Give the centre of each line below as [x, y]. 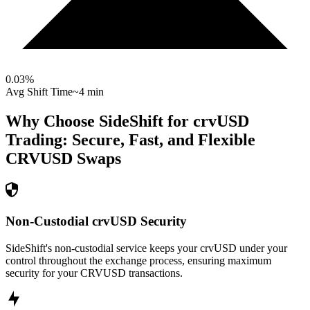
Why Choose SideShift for [99, 121]
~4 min [88, 92]
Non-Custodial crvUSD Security [96, 221]
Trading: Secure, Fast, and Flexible [130, 140]
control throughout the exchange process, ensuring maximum [138, 260]
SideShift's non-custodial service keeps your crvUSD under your [146, 248]
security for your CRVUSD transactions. [94, 273]
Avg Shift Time [39, 92]
